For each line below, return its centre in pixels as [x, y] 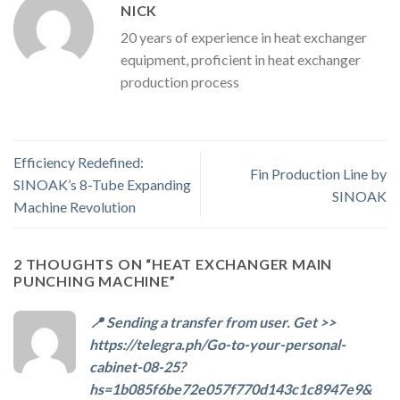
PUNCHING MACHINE [92, 281]
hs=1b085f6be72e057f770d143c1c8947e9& [230, 389]
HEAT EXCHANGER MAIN [242, 264]
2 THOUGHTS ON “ [83, 264]
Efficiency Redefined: [79, 162]
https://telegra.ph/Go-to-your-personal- [217, 345]
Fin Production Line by [318, 173]
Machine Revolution [75, 207]
